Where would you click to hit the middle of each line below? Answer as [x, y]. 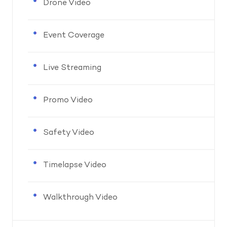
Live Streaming [72, 68]
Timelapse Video [75, 165]
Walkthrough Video [80, 198]
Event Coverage [74, 36]
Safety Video [69, 133]
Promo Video [68, 101]
